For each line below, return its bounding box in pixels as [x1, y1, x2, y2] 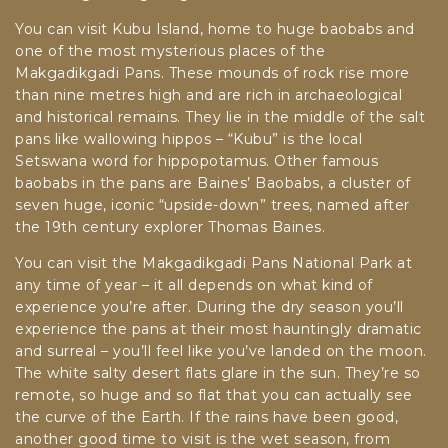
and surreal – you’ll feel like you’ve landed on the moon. [15, 342, 427, 361]
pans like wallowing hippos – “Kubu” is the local [15, 130, 362, 149]
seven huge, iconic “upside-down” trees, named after [15, 196, 410, 215]
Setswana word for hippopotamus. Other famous [15, 152, 378, 171]
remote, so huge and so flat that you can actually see [15, 386, 413, 405]
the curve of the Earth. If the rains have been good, [15, 408, 398, 427]
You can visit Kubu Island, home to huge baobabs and [15, 20, 415, 39]
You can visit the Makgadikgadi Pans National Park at [15, 254, 412, 273]
